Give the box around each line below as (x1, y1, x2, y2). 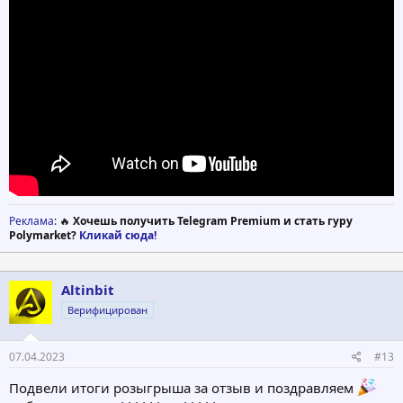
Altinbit (61, 281, 114, 300)
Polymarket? (9, 228, 79, 244)
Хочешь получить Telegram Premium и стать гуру (73, 213, 353, 229)
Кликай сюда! (79, 228, 157, 244)
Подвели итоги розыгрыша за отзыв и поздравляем (9, 378, 357, 397)
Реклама (9, 213, 54, 229)
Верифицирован (67, 303, 148, 318)
